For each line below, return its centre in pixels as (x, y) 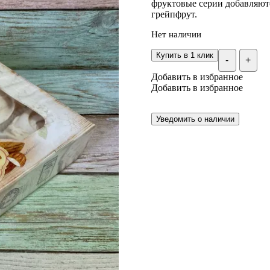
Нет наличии (176, 35)
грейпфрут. (174, 14)
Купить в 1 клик (184, 55)
